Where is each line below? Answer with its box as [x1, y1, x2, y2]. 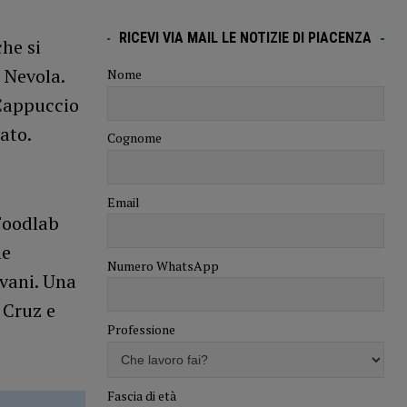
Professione [106, 321, 175, 339]
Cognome [106, 129, 162, 147]
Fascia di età [106, 386, 176, 404]
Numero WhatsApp [106, 256, 219, 274]
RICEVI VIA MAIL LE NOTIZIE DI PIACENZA [119, 29, 372, 47]
